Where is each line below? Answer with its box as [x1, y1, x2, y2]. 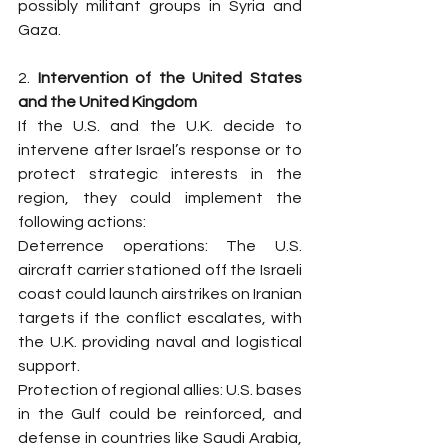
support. [18, 358, 80, 374]
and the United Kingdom [18, 94, 197, 110]
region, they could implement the [18, 190, 302, 206]
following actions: [18, 214, 146, 230]
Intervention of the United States [37, 70, 303, 86]
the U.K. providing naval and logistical [18, 334, 302, 350]
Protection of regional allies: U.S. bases [18, 382, 302, 398]
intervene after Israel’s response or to [18, 142, 302, 158]
